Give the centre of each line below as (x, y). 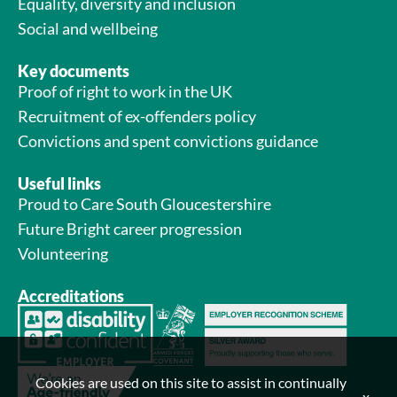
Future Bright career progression (130, 229)
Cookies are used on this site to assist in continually (191, 382)
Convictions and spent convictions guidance (168, 141)
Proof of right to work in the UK (125, 92)
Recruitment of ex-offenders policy (137, 117)
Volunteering (63, 254)
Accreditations (71, 296)
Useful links (59, 184)
